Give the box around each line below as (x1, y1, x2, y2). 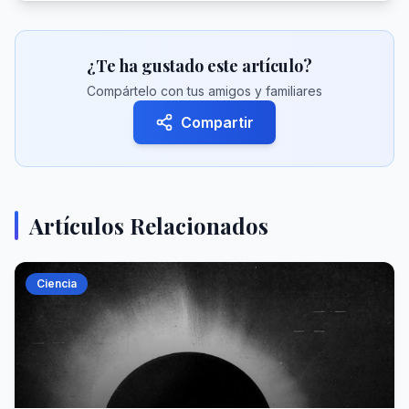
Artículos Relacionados (29, 211, 268, 240)
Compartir (181, 113, 254, 131)
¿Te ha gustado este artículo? (87, 55, 312, 77)
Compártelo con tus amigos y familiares (87, 83, 322, 99)
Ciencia (37, 277, 77, 290)
